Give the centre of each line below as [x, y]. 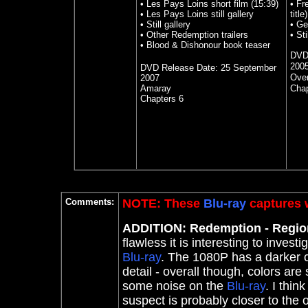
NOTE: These [163, 203]
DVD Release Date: [180, 68]
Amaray [155, 88]
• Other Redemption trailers [194, 35]
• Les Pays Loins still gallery [197, 14]
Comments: [90, 202]
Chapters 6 [162, 99]
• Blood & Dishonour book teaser [205, 45]
